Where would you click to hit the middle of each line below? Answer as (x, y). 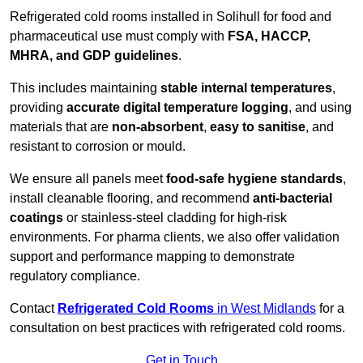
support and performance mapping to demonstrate (152, 257)
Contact (34, 309)
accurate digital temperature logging (177, 108)
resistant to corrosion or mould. (98, 147)
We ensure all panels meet (88, 179)
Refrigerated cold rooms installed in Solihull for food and (171, 17)
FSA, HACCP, (269, 36)
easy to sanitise (258, 127)
